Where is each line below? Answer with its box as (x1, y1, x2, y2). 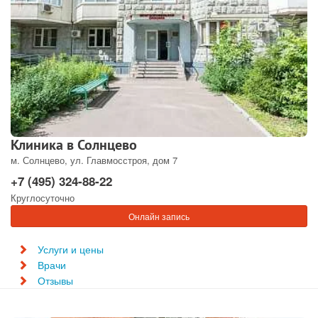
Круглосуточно (11, 191, 75, 204)
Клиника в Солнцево (11, 136, 137, 154)
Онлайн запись (128, 210, 190, 222)
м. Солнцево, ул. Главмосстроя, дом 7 (11, 153, 177, 167)
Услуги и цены (38, 242, 104, 256)
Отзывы (38, 273, 73, 287)
